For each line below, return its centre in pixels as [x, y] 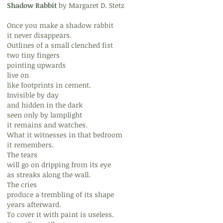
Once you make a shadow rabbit [60, 25]
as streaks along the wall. [49, 174]
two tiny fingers [33, 55]
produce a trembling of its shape [60, 194]
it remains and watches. [47, 125]
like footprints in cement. [49, 85]
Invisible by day [33, 95]
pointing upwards [36, 65]
